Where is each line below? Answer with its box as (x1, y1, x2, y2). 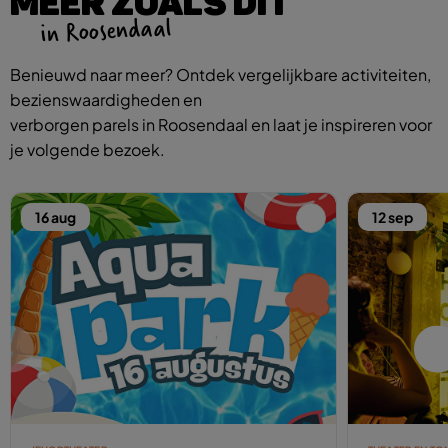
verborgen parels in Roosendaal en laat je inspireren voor (10, 113, 432, 135)
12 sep (371, 207, 413, 226)
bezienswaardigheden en (10, 88, 202, 110)
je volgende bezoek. (10, 138, 165, 160)
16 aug (35, 207, 76, 226)
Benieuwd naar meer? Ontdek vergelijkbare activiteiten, (10, 63, 431, 85)
